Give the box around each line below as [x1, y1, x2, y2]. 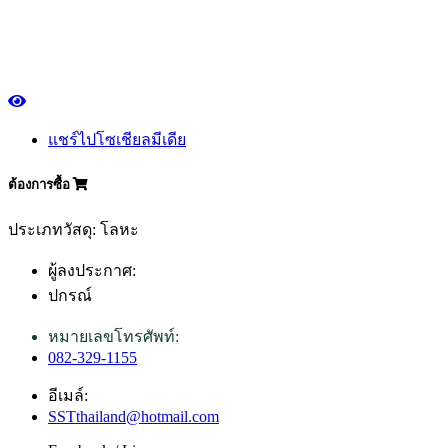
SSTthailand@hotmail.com [48, 408, 219, 426]
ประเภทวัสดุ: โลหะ [8, 221, 139, 239]
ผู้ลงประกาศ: [48, 262, 136, 280]
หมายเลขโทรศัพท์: [48, 328, 179, 346]
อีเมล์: [48, 387, 88, 405]
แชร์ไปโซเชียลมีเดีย [48, 131, 186, 149]
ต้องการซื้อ [8, 177, 73, 193]
